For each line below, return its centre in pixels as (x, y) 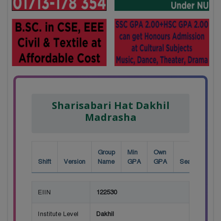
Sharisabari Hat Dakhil (110, 105)
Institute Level (58, 214)
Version (74, 161)
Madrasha (110, 117)
